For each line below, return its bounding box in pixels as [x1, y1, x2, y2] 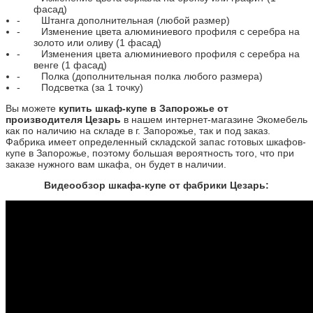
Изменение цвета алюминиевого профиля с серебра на [41, 25, 300, 37]
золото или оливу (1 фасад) [34, 36, 161, 48]
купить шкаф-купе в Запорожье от [59, 102, 228, 114]
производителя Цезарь [6, 113, 121, 125]
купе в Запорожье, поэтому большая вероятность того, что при [6, 147, 294, 159]
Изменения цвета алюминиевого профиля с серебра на [41, 48, 300, 59]
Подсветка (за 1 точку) [41, 81, 143, 93]
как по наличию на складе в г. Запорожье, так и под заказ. [6, 124, 270, 136]
